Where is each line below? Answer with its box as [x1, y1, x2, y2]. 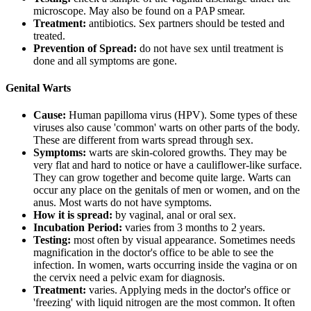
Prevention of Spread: [33, 42, 137, 54]
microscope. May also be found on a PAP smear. [33, 4, 245, 17]
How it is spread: [33, 209, 112, 221]
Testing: [33, 234, 71, 246]
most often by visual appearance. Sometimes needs [71, 234, 295, 246]
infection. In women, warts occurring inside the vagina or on [33, 259, 297, 271]
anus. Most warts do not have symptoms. [33, 196, 212, 209]
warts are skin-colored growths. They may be [86, 146, 287, 159]
